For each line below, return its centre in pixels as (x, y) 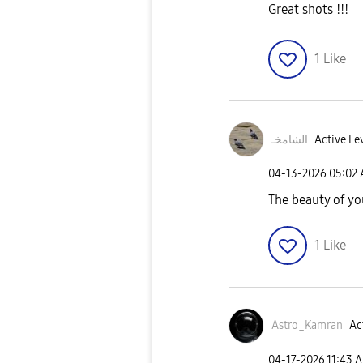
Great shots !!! (308, 10)
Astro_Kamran (307, 326)
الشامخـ (290, 139)
